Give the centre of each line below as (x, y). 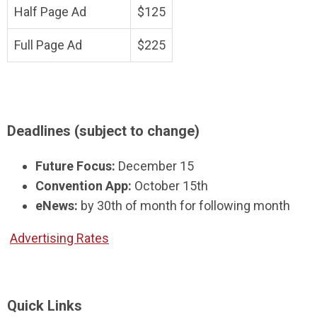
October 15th (170, 186)
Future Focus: (75, 166)
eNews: (57, 206)
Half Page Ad (52, 12)
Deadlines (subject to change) (103, 131)
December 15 (155, 166)
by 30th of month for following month (185, 206)
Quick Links (45, 306)
